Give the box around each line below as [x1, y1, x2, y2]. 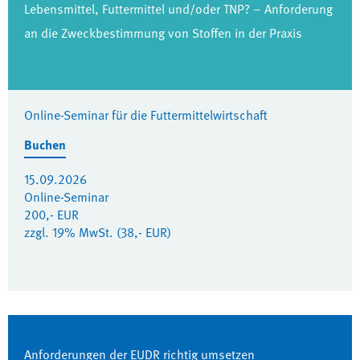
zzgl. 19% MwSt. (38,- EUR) [24, 223, 171, 242]
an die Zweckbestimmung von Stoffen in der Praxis [24, 23, 302, 43]
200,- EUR [24, 205, 79, 224]
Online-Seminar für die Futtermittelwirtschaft [24, 105, 268, 125]
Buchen [24, 135, 66, 154]
